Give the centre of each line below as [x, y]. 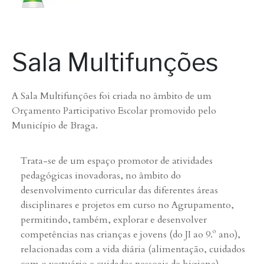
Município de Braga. [55, 126]
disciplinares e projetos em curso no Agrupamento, [127, 205]
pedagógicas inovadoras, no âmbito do [101, 176]
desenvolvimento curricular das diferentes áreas [119, 190]
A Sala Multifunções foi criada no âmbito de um [112, 96]
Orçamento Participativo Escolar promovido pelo [114, 111]
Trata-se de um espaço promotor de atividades [117, 161]
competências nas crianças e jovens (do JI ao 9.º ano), [131, 235]
